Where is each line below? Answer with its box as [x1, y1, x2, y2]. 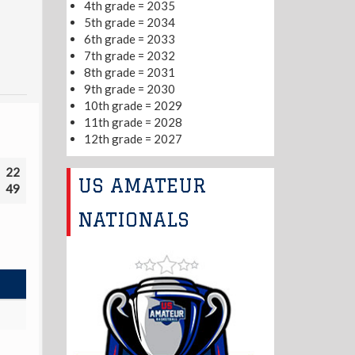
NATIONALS [78, 208, 190, 230]
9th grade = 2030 [84, 82, 175, 96]
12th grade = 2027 [84, 132, 182, 146]
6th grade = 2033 [84, 32, 175, 46]
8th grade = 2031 [84, 65, 175, 79]
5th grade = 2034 [84, 15, 175, 29]
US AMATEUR [78, 174, 207, 196]
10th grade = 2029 [84, 98, 182, 113]
